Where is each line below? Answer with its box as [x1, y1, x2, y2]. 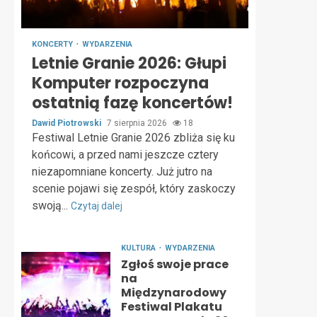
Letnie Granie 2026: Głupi [32, 52, 226, 74]
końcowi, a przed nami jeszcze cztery [32, 148, 219, 161]
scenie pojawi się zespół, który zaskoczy [32, 182, 236, 195]
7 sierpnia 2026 [107, 118, 169, 128]
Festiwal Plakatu [120, 299, 222, 315]
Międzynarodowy [120, 284, 226, 301]
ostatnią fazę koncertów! [32, 92, 233, 114]
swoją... [32, 199, 71, 212]
